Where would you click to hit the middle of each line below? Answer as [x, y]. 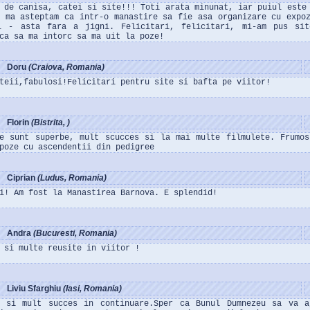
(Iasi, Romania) [92, 289]
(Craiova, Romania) [66, 67]
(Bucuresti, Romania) [75, 233]
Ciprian [22, 178]
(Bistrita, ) [51, 122]
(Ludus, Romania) [72, 178]
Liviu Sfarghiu [35, 289]
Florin [19, 122]
